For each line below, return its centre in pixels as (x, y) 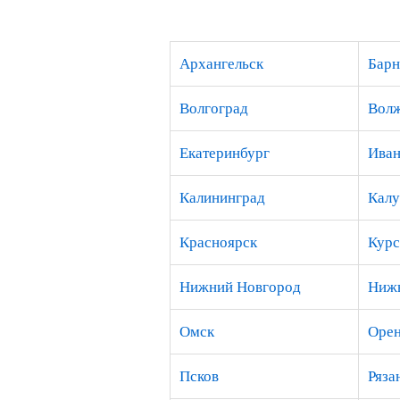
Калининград (222, 198)
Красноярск (218, 242)
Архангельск (221, 64)
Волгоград (214, 108)
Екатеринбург (225, 153)
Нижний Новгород (240, 287)
